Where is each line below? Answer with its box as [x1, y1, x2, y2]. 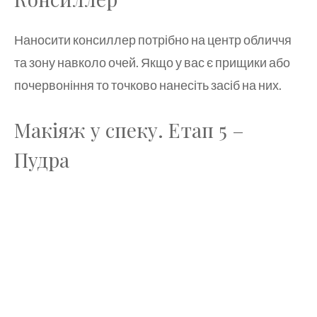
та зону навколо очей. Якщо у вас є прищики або [14, 54, 290, 70]
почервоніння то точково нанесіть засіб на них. [14, 76, 282, 93]
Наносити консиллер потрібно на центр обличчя [14, 31, 292, 47]
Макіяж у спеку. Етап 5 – [14, 116, 244, 143]
